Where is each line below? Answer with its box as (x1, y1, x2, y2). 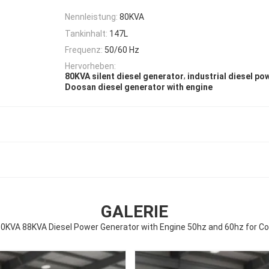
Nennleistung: (65, 12, 118, 22)
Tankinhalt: (65, 28, 107, 38)
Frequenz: (65, 44, 103, 55)
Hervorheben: (65, 61, 116, 71)
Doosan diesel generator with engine (65, 82, 213, 92)
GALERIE (101, 201, 168, 222)
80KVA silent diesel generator (65, 71, 184, 82)
